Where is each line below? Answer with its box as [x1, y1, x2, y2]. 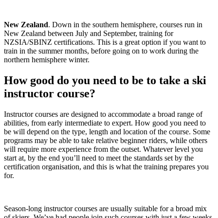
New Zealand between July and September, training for [4, 29, 173, 38]
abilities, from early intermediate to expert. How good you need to [4, 119, 206, 127]
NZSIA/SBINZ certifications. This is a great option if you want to [4, 38, 206, 47]
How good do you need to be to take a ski [4, 74, 206, 87]
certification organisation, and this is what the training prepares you [4, 163, 209, 171]
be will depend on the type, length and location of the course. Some [4, 127, 210, 136]
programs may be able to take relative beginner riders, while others [4, 136, 207, 145]
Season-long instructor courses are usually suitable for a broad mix [4, 204, 207, 213]
